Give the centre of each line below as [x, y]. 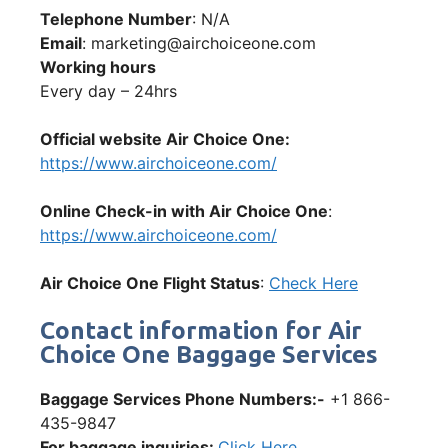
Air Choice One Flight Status [150, 282]
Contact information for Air [201, 330]
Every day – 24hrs [108, 90]
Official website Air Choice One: [165, 138]
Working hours [98, 66]
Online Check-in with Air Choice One [184, 210]
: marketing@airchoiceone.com [199, 42]
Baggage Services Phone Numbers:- [182, 398]
